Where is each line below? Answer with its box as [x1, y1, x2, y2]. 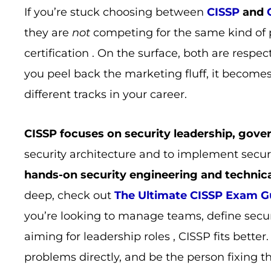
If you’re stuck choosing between [24, 5, 207, 19]
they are [24, 25, 72, 39]
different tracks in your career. [24, 87, 187, 101]
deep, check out [24, 189, 114, 203]
